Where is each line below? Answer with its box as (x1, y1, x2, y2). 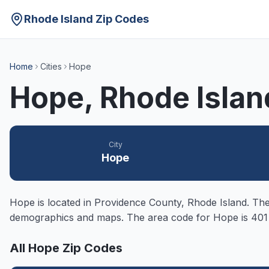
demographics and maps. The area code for (10, 211, 213, 223)
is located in (35, 196, 94, 208)
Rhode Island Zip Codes (24, 13, 149, 25)
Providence (94, 196, 146, 208)
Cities (40, 61, 62, 71)
